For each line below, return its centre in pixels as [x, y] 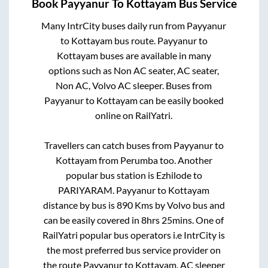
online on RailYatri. [134, 115]
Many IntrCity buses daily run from [114, 25]
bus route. [135, 40]
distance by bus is [80, 205]
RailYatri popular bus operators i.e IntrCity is [134, 234]
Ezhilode [173, 175]
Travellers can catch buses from [109, 145]
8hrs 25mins [167, 220]
